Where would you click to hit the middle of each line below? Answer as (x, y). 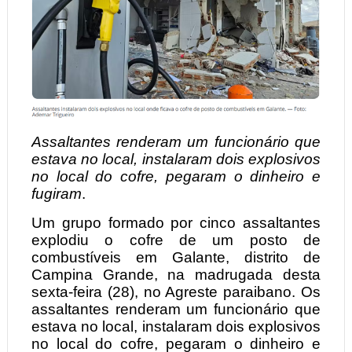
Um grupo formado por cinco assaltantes (176, 223)
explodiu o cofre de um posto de (176, 240)
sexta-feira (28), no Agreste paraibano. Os (176, 292)
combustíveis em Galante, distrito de (176, 258)
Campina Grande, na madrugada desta (176, 275)
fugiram (56, 194)
